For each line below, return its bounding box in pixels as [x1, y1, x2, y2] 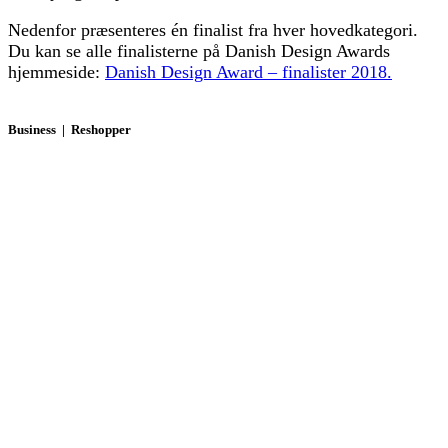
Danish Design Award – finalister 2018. [105, 62, 392, 83]
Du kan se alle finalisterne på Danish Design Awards [8, 41, 390, 62]
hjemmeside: [8, 62, 105, 83]
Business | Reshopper [8, 121, 131, 137]
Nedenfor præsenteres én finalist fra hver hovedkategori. [8, 20, 418, 41]
